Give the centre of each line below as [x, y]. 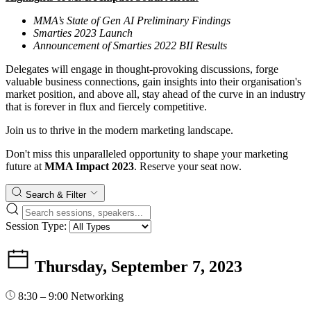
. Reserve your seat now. [188, 167]
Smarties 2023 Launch [83, 33]
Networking [97, 296]
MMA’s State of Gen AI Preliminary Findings [132, 21]
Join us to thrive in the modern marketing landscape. [119, 131]
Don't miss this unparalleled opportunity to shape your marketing [147, 154]
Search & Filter [57, 195]
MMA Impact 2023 [89, 167]
